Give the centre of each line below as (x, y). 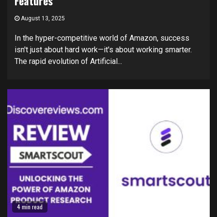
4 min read (30, 207)
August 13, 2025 (42, 18)
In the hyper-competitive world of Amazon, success (102, 38)
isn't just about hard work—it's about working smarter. (103, 50)
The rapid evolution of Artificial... (68, 61)
